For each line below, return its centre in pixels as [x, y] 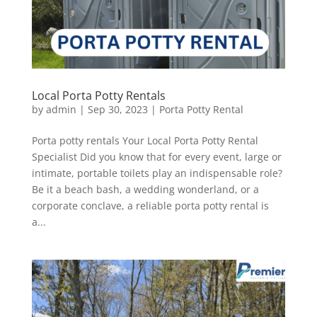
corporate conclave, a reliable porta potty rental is [150, 205]
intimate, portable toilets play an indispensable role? [157, 173]
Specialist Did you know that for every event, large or [156, 156]
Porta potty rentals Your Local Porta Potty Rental [145, 140]
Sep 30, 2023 [117, 109]
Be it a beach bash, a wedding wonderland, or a [145, 189]
